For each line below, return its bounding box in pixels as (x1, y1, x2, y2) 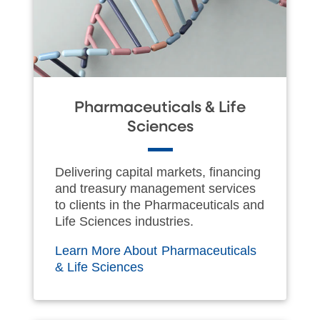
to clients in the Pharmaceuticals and (55, 197, 264, 212)
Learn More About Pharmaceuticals (55, 243, 256, 258)
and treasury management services (55, 181, 256, 196)
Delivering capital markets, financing (55, 164, 261, 179)
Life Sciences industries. (55, 214, 194, 229)
